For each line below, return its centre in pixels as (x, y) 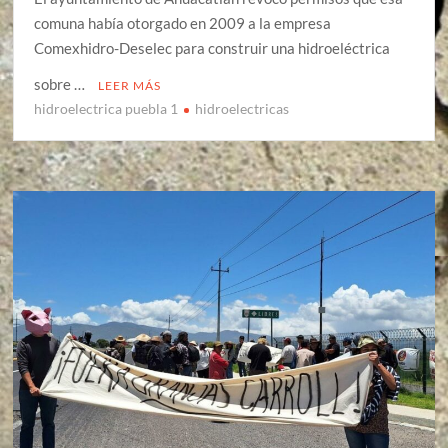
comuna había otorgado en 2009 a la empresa (183, 22)
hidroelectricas (242, 108)
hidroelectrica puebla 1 (106, 108)
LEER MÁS (130, 85)
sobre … (61, 83)
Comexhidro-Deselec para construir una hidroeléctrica (212, 47)
